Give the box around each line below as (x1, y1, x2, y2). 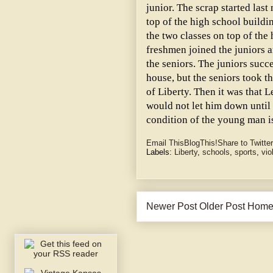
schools (202, 147, 230, 157)
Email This (146, 138, 184, 148)
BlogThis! (184, 138, 218, 148)
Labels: (146, 147, 174, 157)
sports (235, 147, 257, 157)
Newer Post (146, 201, 197, 212)
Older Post (199, 201, 245, 212)
